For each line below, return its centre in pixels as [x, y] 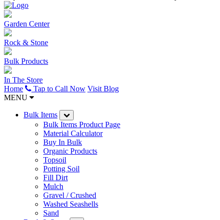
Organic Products [70, 151]
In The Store [23, 80]
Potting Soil [61, 169]
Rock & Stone [26, 42]
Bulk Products [26, 61]
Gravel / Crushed [70, 195]
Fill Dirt [55, 178]
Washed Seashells [71, 204]
